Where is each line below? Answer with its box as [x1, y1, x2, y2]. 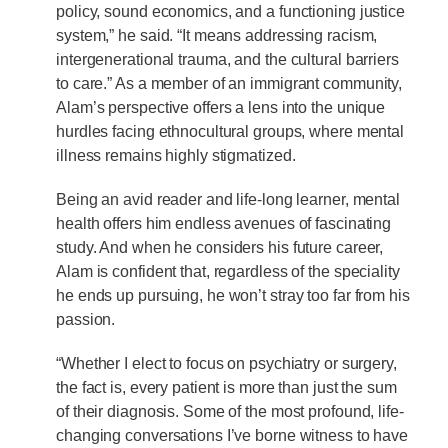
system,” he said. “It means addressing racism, [56, 27, 378, 45]
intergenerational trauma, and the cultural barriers [56, 51, 399, 69]
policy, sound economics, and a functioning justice [56, 3, 405, 21]
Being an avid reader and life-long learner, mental [56, 191, 400, 209]
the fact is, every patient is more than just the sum [56, 379, 397, 397]
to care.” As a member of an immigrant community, [56, 75, 403, 93]
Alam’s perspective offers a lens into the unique [56, 99, 386, 117]
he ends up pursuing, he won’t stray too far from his [56, 287, 410, 305]
